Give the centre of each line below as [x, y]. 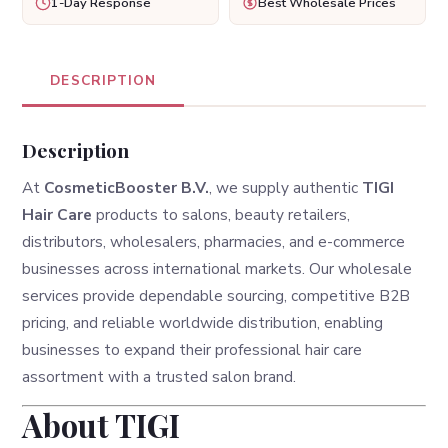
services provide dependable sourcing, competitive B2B [216, 295]
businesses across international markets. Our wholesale [217, 268]
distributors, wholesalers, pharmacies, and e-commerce [214, 241]
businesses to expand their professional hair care [192, 349]
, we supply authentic [286, 187]
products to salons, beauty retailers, [221, 214]
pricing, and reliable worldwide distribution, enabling [203, 322]
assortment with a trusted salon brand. [159, 376]
